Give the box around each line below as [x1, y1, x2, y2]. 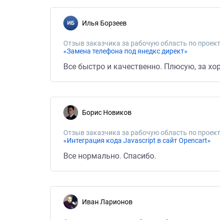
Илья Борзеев [87, 19, 127, 27]
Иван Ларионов [87, 198, 133, 206]
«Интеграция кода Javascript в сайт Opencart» [63, 137, 211, 144]
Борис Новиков [86, 109, 132, 116]
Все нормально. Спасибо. [63, 151, 156, 161]
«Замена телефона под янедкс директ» [63, 47, 188, 55]
